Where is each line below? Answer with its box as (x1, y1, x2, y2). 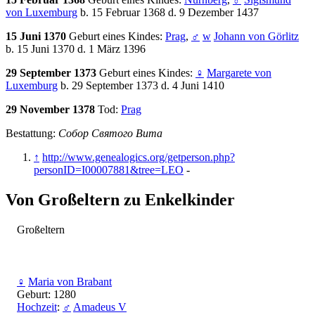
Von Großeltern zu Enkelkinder (6, 191, 235, 210)
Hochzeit (17, 301, 57, 314)
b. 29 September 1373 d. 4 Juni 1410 (58, 79, 224, 92)
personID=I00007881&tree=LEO (34, 164, 184, 176)
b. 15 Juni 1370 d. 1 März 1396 (6, 43, 146, 56)
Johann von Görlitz (214, 30, 299, 43)
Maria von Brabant (28, 276, 112, 288)
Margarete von (207, 67, 271, 79)
